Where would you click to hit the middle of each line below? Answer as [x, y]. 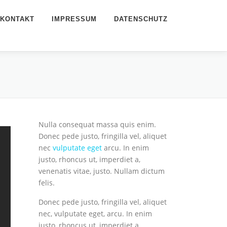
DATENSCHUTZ [141, 19]
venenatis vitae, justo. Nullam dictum [102, 171]
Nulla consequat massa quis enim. [97, 124]
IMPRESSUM [74, 19]
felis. [47, 183]
